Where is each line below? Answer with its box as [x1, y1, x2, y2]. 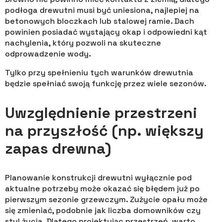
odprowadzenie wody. [5, 49, 91, 59]
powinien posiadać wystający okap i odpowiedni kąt [5, 27, 207, 38]
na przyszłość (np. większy [5, 121, 204, 141]
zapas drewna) [5, 139, 111, 159]
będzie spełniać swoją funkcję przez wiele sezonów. [5, 78, 207, 89]
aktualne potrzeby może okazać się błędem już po [5, 183, 200, 194]
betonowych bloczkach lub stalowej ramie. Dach [5, 16, 194, 27]
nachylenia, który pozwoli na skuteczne [5, 38, 161, 49]
